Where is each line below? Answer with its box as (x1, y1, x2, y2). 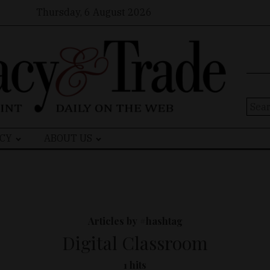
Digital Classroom (62, 231, 208, 256)
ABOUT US (44, 132, 93, 145)
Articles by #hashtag (87, 215, 183, 228)
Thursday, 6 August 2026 (36, 5, 152, 18)
